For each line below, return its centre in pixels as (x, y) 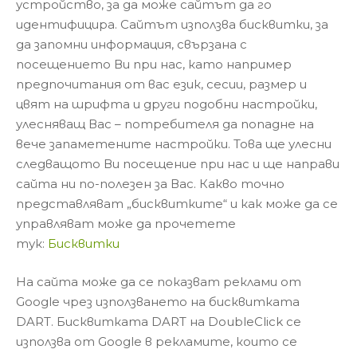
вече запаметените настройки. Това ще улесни (174, 144)
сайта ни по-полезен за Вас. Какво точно (150, 184)
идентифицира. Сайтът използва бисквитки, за (172, 24)
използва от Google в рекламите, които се (157, 341)
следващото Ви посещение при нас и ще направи (178, 164)
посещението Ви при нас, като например (154, 64)
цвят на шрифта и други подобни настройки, (167, 104)
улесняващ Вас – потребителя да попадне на (165, 124)
